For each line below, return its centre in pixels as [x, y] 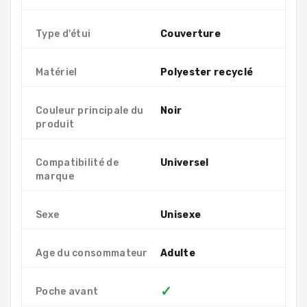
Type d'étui [63, 34]
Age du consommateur [92, 253]
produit [55, 124]
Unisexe [181, 214]
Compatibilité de [77, 162]
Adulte [178, 253]
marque [55, 176]
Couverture [191, 34]
